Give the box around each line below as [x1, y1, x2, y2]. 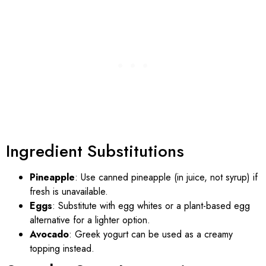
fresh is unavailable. [30, 184, 108, 198]
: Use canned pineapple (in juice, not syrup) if [75, 170, 258, 184]
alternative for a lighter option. [30, 213, 150, 227]
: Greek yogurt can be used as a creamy [69, 227, 233, 241]
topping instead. [30, 241, 94, 255]
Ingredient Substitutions [6, 138, 184, 163]
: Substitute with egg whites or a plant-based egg [52, 198, 250, 213]
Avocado [30, 227, 69, 241]
